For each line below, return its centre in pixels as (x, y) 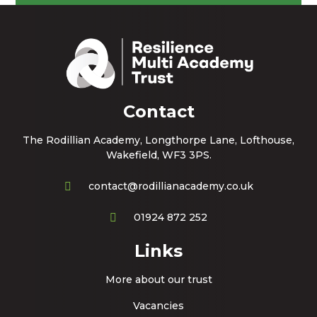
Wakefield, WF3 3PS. (158, 155)
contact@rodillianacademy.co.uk (171, 186)
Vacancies (158, 305)
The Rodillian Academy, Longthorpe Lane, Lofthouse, (158, 140)
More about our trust (158, 279)
